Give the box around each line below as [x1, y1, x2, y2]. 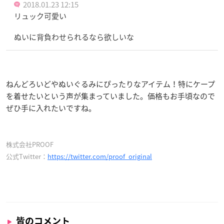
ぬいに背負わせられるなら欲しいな [14, 31, 134, 42]
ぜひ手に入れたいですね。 [6, 102, 96, 113]
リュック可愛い [14, 10, 66, 21]
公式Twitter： [6, 151, 47, 161]
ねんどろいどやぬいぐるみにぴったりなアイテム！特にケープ [6, 78, 215, 89]
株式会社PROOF [6, 139, 53, 149]
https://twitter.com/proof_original [47, 151, 152, 161]
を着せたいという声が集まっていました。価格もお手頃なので [6, 90, 215, 101]
